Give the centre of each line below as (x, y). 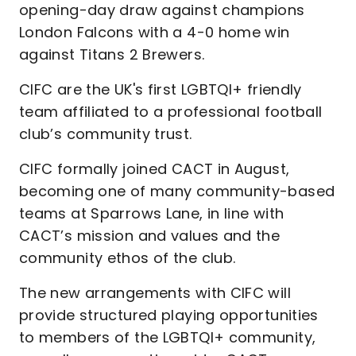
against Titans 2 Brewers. (112, 54)
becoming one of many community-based (177, 191)
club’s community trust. (106, 134)
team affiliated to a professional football (171, 112)
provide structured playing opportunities (169, 315)
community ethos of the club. (128, 258)
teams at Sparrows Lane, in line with (152, 213)
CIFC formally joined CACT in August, (155, 169)
